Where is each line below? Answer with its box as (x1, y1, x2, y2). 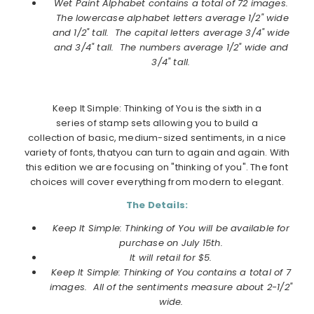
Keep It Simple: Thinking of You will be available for (53, 221, 289, 235)
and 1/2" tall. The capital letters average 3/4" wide (52, 25, 290, 39)
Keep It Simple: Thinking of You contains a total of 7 (51, 265, 291, 279)
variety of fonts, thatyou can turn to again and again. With (24, 145, 290, 159)
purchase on (119, 235, 182, 250)
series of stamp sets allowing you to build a (56, 116, 258, 130)
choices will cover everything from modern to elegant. (30, 175, 284, 189)
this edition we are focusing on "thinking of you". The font (26, 160, 288, 174)
